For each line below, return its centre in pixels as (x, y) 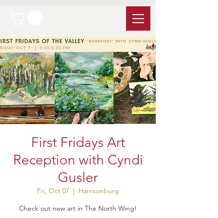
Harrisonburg (99, 191)
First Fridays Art (78, 142)
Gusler (78, 177)
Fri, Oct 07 (53, 191)
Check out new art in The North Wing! (78, 208)
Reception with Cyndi (78, 160)
